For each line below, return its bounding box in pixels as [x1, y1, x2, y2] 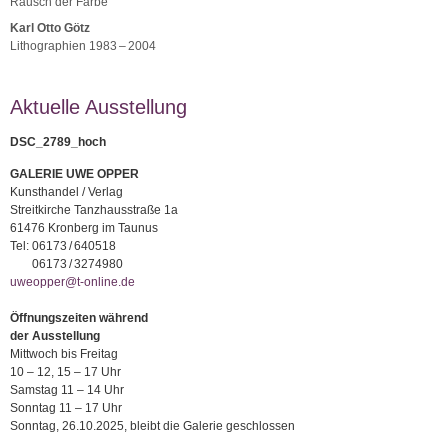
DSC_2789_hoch [10, 134, 106, 149]
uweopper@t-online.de [10, 274, 135, 289]
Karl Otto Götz [10, 20, 90, 35]
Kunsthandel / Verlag [10, 184, 123, 199]
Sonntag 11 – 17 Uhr [10, 400, 122, 415]
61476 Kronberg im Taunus [10, 220, 158, 235]
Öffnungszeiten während [10, 310, 148, 325]
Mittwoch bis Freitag [10, 346, 118, 361]
